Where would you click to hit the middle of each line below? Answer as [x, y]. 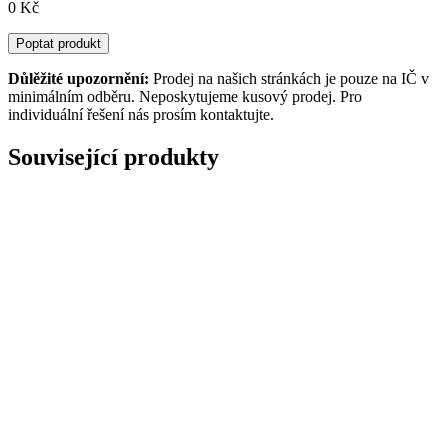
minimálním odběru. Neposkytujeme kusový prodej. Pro [185, 96]
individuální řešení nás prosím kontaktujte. [141, 114]
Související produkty [113, 156]
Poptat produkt [58, 43]
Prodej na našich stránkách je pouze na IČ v [289, 78]
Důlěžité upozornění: [78, 78]
